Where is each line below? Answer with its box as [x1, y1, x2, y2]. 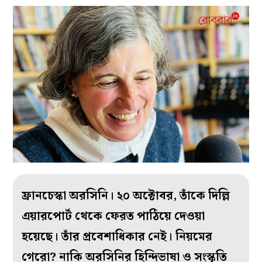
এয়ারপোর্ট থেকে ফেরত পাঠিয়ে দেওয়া [22, 207, 205, 226]
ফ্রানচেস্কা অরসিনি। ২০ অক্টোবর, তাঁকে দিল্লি [22, 187, 230, 206]
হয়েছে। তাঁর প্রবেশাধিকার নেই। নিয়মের [22, 227, 213, 247]
